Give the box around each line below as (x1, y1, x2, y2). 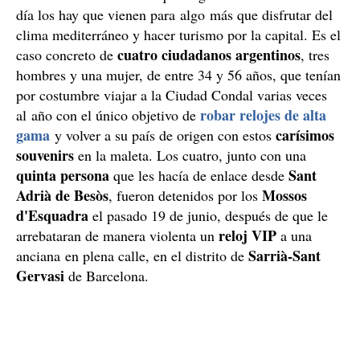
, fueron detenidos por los (108, 185, 262, 205)
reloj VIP (219, 224, 276, 246)
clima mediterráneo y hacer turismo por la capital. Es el (16, 24, 341, 44)
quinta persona (16, 164, 109, 186)
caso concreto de (16, 44, 117, 64)
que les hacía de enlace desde (109, 165, 288, 185)
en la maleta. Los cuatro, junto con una (74, 145, 306, 165)
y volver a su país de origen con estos (55, 125, 276, 145)
